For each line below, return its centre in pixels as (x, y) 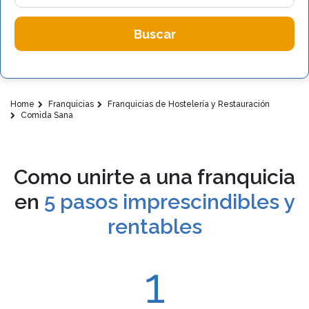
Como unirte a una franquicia (154, 177)
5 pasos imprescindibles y (169, 202)
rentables (154, 227)
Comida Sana (46, 115)
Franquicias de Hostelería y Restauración (188, 104)
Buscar (154, 34)
